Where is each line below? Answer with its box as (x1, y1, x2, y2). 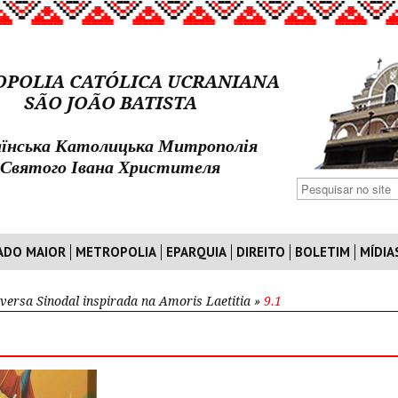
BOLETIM (295, 243, 350, 260)
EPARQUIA (166, 243, 227, 260)
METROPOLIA (76, 243, 156, 260)
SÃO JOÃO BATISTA (23, 92, 197, 114)
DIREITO (236, 243, 285, 260)
